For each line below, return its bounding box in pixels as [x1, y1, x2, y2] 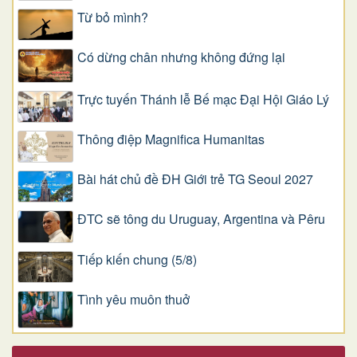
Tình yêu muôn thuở [77, 289, 190, 308]
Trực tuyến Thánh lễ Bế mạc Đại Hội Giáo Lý [77, 89, 329, 108]
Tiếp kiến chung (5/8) [77, 249, 197, 269]
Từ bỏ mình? [77, 7, 148, 26]
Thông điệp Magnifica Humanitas [77, 129, 265, 148]
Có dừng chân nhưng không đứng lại [77, 47, 285, 66]
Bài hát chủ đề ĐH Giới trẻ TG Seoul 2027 [77, 170, 313, 189]
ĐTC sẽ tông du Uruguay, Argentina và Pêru [77, 210, 325, 229]
